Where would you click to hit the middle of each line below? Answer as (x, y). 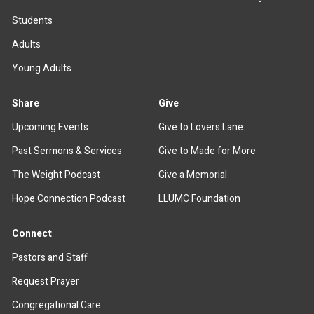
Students (33, 20)
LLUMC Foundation (200, 198)
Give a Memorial (193, 175)
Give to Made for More (207, 151)
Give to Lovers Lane (201, 127)
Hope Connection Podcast (69, 198)
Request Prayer (46, 281)
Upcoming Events (50, 127)
